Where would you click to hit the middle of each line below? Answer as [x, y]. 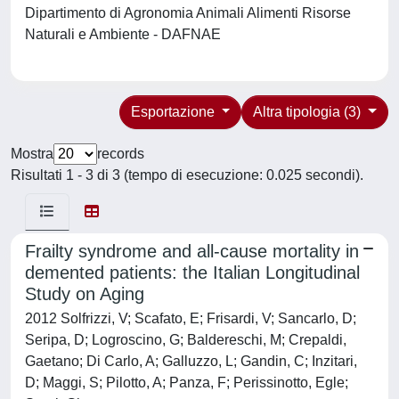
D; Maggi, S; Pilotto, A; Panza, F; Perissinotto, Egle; [187, 383]
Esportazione [174, 112]
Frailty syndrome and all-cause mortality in [192, 251]
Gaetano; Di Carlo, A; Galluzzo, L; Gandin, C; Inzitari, [191, 361]
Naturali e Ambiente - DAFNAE [126, 34]
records [121, 154]
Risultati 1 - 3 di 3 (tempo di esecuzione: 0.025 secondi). [187, 175]
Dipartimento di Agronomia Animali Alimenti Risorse [188, 13]
